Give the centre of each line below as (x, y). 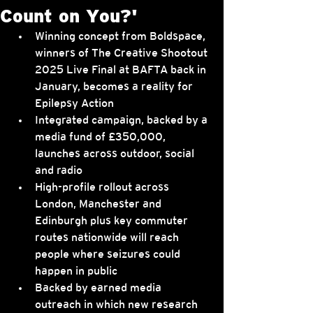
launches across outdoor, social (116, 154)
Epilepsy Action (74, 104)
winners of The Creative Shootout (123, 53)
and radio (59, 171)
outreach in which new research (118, 305)
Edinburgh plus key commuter (113, 221)
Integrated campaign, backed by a (123, 121)
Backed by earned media (100, 288)
